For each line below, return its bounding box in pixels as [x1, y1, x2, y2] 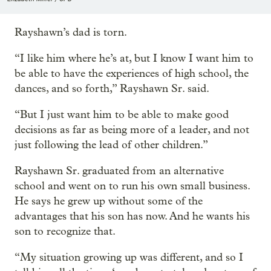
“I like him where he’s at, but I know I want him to [15, 51, 253, 65]
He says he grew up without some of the [15, 194, 203, 207]
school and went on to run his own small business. [15, 179, 250, 192]
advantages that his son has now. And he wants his [15, 209, 250, 223]
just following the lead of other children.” [15, 138, 208, 151]
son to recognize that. [15, 224, 116, 238]
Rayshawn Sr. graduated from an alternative [15, 164, 224, 177]
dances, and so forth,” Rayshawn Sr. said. [15, 82, 209, 95]
